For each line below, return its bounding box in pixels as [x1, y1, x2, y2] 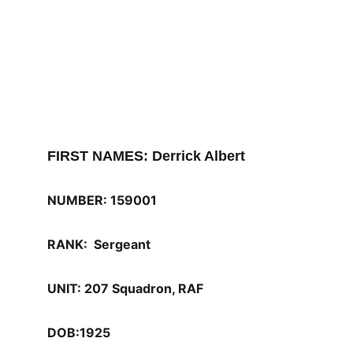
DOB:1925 [47, 325, 110, 340]
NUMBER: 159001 [47, 192, 157, 208]
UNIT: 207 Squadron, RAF [47, 281, 206, 296]
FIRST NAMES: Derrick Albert [47, 148, 245, 164]
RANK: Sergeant [47, 236, 150, 252]
